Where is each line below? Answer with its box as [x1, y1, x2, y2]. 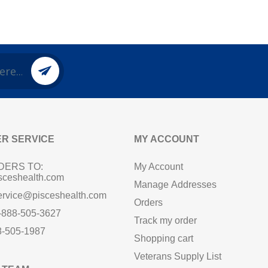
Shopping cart [133, 233, 193, 244]
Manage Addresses [133, 179, 217, 190]
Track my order [133, 215, 197, 226]
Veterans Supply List [133, 251, 221, 262]
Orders [133, 197, 163, 208]
